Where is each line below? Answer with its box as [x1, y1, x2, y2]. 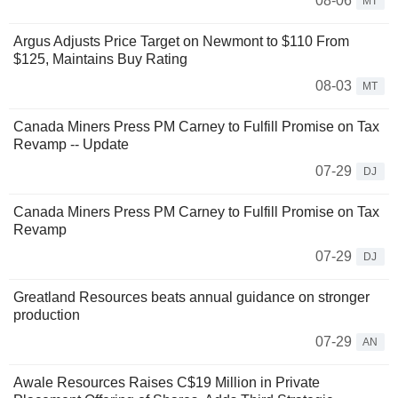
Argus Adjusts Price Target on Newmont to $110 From [13, 33, 349, 49]
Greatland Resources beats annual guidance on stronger [13, 289, 370, 305]
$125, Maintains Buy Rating [13, 51, 187, 67]
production [13, 306, 80, 322]
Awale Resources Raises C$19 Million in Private [13, 374, 320, 390]
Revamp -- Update [13, 136, 129, 152]
